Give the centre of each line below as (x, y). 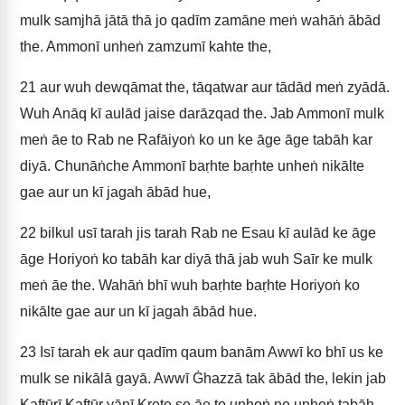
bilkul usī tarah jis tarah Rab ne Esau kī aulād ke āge (206, 233)
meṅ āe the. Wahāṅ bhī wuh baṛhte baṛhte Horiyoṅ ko (190, 285)
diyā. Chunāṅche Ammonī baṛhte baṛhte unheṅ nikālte (192, 166)
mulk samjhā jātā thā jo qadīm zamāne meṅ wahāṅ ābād (200, 20)
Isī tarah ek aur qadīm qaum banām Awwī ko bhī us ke (210, 352)
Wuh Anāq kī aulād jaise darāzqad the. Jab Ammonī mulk (202, 113)
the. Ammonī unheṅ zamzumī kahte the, (146, 47)
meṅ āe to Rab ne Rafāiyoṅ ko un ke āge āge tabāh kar (196, 140)
